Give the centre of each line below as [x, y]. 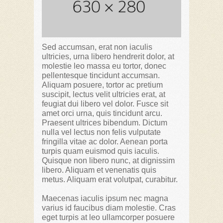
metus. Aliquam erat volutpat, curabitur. [110, 180]
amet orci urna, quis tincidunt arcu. [102, 113]
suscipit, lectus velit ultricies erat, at [104, 95]
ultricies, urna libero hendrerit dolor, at [108, 57]
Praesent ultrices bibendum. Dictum [105, 123]
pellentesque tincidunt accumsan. [101, 76]
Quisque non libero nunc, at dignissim [108, 161]
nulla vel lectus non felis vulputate [101, 132]
